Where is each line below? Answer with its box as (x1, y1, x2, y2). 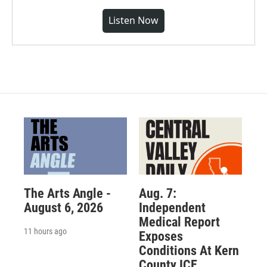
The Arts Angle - (24, 186, 111, 201)
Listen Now (108, 14, 159, 27)
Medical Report (138, 215, 220, 230)
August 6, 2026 (24, 200, 103, 216)
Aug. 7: (138, 186, 176, 201)
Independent (138, 200, 206, 216)
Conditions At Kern (138, 243, 239, 259)
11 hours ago (24, 226, 67, 237)
